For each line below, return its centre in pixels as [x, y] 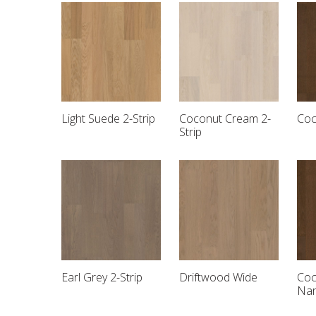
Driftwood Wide [219, 277]
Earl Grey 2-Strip [102, 277]
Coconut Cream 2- [225, 119]
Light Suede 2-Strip [108, 119]
